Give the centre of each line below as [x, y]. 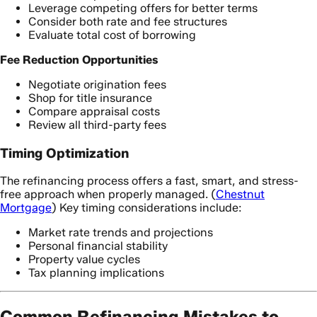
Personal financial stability [98, 246]
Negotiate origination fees [97, 84]
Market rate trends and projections [121, 233]
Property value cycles [84, 260]
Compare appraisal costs [94, 111]
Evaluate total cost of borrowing [112, 35]
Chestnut [240, 195]
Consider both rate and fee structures [128, 21]
